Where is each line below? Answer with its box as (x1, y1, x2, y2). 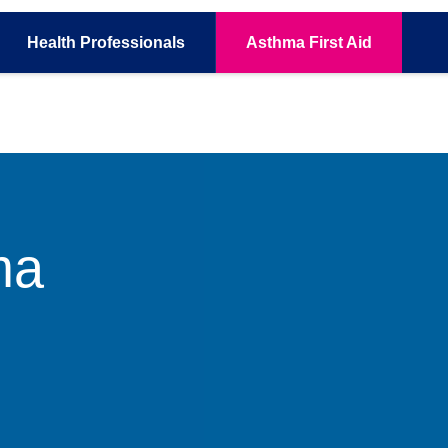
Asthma (246, 34, 305, 51)
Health (27, 34, 76, 51)
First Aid (309, 34, 372, 51)
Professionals (80, 34, 185, 51)
